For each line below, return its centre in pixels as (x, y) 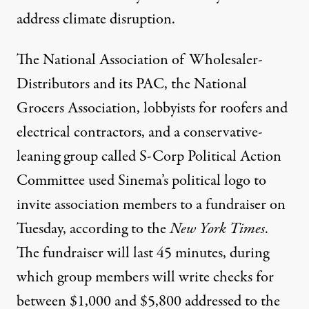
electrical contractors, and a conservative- (140, 133)
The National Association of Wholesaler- (140, 60)
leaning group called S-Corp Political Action (149, 157)
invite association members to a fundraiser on (151, 205)
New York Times (217, 229)
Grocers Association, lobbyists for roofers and (152, 109)
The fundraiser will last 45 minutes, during (143, 253)
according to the (120, 229)
